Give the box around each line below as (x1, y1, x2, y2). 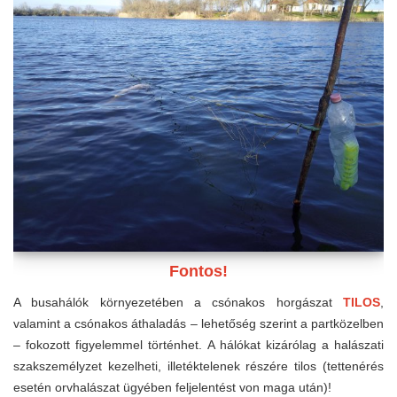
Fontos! (169, 261, 228, 280)
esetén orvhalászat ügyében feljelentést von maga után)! (13, 379, 331, 394)
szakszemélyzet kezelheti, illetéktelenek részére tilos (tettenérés (13, 358, 384, 373)
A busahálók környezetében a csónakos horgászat (13, 294, 343, 309)
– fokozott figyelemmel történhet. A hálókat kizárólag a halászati (13, 337, 384, 352)
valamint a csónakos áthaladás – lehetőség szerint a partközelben (13, 315, 384, 331)
